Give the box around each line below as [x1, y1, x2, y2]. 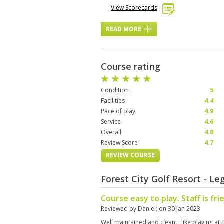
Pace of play [101, 107, 135, 115]
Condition [101, 86, 129, 94]
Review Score [101, 138, 138, 147]
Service [101, 117, 121, 126]
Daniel [138, 204, 156, 213]
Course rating [101, 60, 160, 72]
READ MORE [106, 25, 141, 33]
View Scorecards [111, 3, 157, 12]
